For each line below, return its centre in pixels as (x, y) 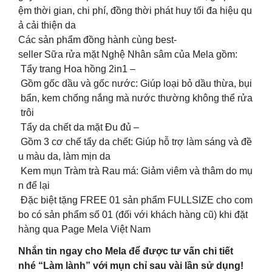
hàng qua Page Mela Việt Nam (84, 229)
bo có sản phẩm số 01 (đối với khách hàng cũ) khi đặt (134, 215)
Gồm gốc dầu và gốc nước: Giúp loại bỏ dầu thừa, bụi (135, 84)
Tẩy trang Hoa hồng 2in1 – (77, 69)
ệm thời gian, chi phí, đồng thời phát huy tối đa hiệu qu (135, 11)
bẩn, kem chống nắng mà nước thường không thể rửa (135, 98)
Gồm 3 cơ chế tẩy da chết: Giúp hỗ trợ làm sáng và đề (135, 142)
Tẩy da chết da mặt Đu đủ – (79, 127)
